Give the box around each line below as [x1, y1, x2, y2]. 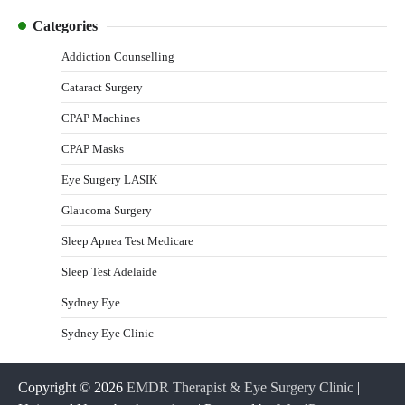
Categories [33, 17, 98, 33]
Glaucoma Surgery [61, 202, 152, 217]
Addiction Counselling [61, 49, 174, 63]
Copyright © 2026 [18, 379, 127, 395]
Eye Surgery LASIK [61, 172, 157, 186]
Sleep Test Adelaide [61, 264, 157, 278]
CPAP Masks [61, 141, 124, 155]
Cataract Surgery [61, 80, 143, 94]
